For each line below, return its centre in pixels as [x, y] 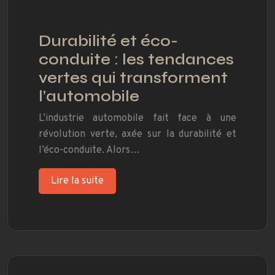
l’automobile [89, 97]
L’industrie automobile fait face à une [137, 119]
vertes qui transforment [133, 78]
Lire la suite [77, 181]
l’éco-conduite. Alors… [89, 151]
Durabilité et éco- [108, 41]
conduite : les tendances [136, 60]
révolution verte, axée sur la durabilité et [137, 135]
